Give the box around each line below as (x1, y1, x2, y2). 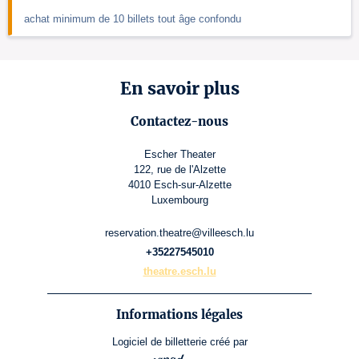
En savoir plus (119, 78, 240, 100)
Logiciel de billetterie (111, 336, 207, 349)
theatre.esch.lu (143, 265, 216, 278)
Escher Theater (143, 148, 216, 161)
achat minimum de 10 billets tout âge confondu (24, 13, 241, 25)
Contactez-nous (131, 114, 228, 130)
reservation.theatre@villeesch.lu (105, 227, 254, 240)
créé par (209, 336, 248, 349)
